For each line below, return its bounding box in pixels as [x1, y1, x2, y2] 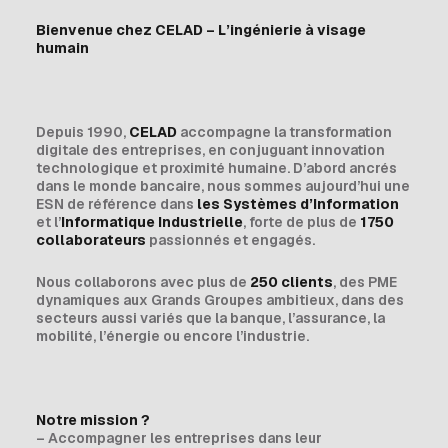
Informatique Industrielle [61, 213, 243, 231]
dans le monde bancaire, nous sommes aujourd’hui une [36, 177, 410, 195]
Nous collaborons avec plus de [36, 273, 250, 291]
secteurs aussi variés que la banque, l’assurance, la [36, 309, 385, 327]
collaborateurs [36, 231, 146, 249]
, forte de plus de [243, 213, 360, 231]
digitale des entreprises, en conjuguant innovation [36, 141, 385, 159]
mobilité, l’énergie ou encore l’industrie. [36, 327, 309, 345]
